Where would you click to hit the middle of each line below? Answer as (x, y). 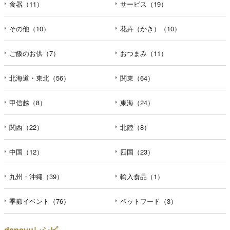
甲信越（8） (28, 103)
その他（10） (30, 29)
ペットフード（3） (149, 201)
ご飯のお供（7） (34, 53)
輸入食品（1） (142, 177)
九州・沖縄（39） (36, 177)
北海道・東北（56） (40, 78)
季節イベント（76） (40, 201)
